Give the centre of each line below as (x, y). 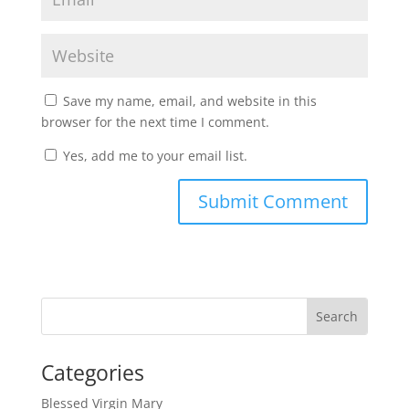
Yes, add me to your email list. (153, 155)
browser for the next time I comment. (155, 121)
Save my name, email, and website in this (189, 100)
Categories (92, 372)
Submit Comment (273, 201)
